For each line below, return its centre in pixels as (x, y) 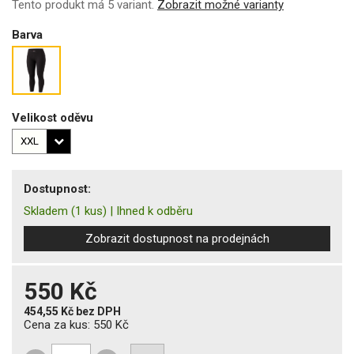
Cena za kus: (58, 324)
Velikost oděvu (53, 117)
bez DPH (98, 311)
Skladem (46, 211)
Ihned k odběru (154, 211)
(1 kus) (89, 211)
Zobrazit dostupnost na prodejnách (177, 238)
